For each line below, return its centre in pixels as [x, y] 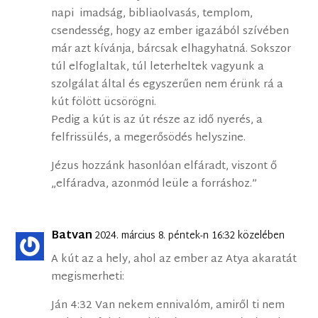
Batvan [72, 236]
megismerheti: [88, 278]
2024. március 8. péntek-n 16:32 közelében [190, 236]
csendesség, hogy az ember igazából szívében [170, 32]
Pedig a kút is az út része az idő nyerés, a [157, 121]
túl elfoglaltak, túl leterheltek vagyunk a [158, 67]
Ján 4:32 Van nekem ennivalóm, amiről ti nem [168, 306]
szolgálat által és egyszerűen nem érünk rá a [168, 85]
